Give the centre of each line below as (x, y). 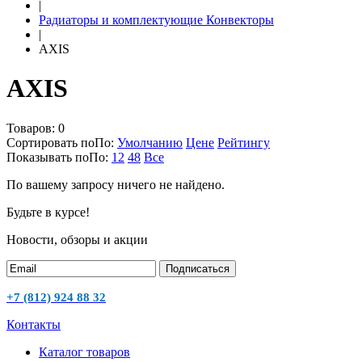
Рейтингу (244, 142)
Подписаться (198, 268)
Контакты (34, 324)
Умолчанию (150, 142)
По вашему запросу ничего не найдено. (116, 184)
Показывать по (48, 157)
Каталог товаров (84, 351)
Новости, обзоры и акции (77, 239)
